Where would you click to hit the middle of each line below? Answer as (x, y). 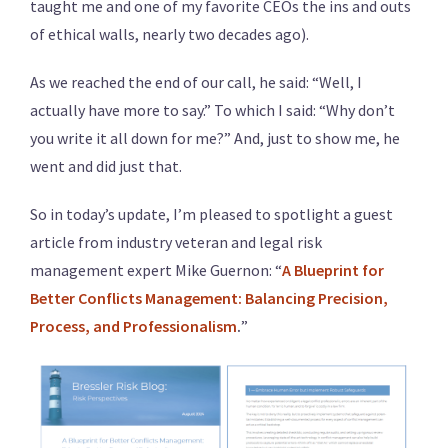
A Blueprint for (333, 270)
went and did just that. (106, 166)
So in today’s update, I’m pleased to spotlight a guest (211, 214)
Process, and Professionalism (133, 326)
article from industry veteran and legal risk (176, 242)
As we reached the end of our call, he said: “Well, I (196, 82)
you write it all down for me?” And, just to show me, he (215, 138)
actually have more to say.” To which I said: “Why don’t (212, 110)
